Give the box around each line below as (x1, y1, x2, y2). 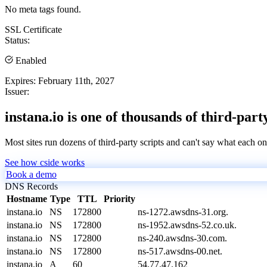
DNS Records (5, 181, 58, 191)
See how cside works (5, 157, 85, 167)
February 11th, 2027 (38, 75, 114, 86)
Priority (104, 193, 135, 204)
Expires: (5, 75, 36, 86)
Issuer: (5, 86, 29, 97)
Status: (5, 35, 30, 45)
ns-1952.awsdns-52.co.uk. (138, 219, 237, 230)
